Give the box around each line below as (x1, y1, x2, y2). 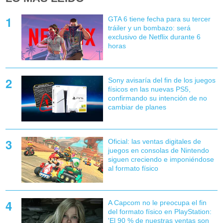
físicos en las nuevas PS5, (108, 85, 191, 93)
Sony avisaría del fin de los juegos (108, 76, 216, 84)
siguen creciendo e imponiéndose (108, 155, 214, 163)
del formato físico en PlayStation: (108, 208, 212, 216)
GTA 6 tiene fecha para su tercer (108, 14, 211, 23)
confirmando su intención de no (108, 94, 207, 102)
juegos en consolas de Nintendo (108, 146, 209, 154)
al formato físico (108, 164, 158, 172)
